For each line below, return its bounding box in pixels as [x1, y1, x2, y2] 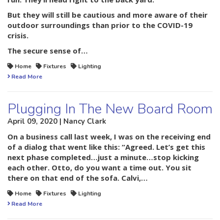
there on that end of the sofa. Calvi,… [7, 173, 148, 183]
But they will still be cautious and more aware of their [7, 10, 208, 20]
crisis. [7, 30, 28, 41]
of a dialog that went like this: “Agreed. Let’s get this [7, 142, 205, 152]
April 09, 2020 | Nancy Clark [7, 116, 106, 127]
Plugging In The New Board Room [7, 100, 213, 119]
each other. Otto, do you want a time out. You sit [7, 163, 192, 173]
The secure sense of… [7, 46, 88, 56]
